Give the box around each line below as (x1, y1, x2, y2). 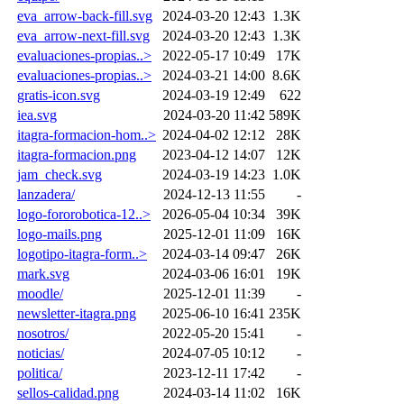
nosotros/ (17, 325, 69, 341)
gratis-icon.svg (17, 87, 100, 103)
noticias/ (17, 344, 64, 361)
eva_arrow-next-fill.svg (17, 27, 150, 43)
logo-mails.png (17, 225, 102, 242)
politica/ (17, 364, 62, 381)
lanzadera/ (17, 186, 75, 202)
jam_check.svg (17, 166, 102, 182)
